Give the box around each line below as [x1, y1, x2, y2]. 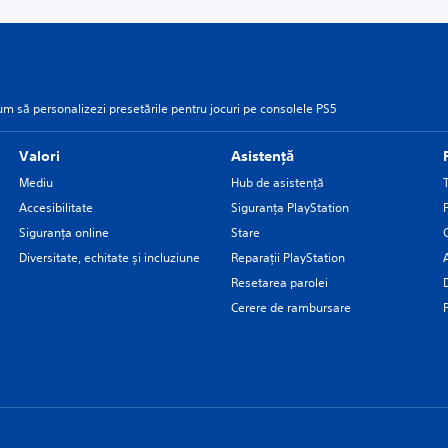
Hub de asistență [230, 174, 324, 191]
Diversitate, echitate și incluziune [18, 249, 200, 266]
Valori [18, 147, 60, 165]
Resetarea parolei [230, 274, 328, 291]
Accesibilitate [18, 199, 93, 216]
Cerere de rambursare [230, 299, 351, 316]
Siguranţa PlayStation [230, 199, 349, 216]
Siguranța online [18, 224, 109, 241]
